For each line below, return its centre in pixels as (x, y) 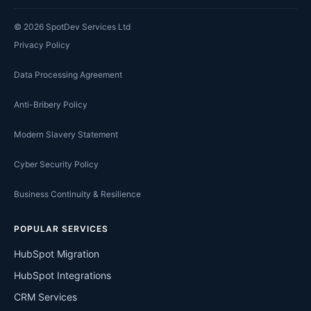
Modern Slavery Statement (66, 134)
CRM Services (45, 296)
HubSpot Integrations (62, 275)
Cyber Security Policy (56, 164)
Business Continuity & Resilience (77, 194)
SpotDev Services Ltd (87, 26)
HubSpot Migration (57, 253)
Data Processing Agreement (68, 74)
